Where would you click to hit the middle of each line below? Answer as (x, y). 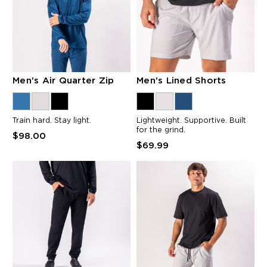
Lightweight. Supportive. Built (191, 121)
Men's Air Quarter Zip (63, 80)
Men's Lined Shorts (181, 80)
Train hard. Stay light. (52, 121)
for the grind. (161, 130)
